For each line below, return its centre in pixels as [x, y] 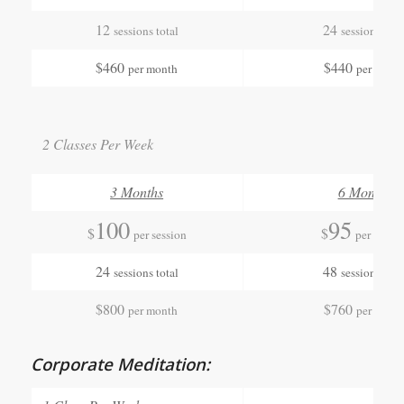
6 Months [364, 191]
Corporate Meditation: [120, 363]
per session [160, 234]
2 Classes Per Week [97, 143]
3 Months [137, 191]
